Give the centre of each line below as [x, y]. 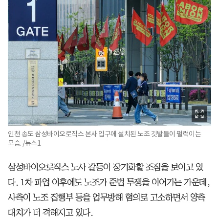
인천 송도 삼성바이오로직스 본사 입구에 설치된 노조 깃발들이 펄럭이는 [104, 134]
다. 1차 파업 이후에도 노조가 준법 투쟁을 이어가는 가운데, [109, 182]
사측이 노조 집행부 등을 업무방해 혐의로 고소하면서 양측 [107, 197]
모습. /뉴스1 [24, 143]
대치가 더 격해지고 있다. [50, 212]
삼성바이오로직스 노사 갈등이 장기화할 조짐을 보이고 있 [105, 167]
